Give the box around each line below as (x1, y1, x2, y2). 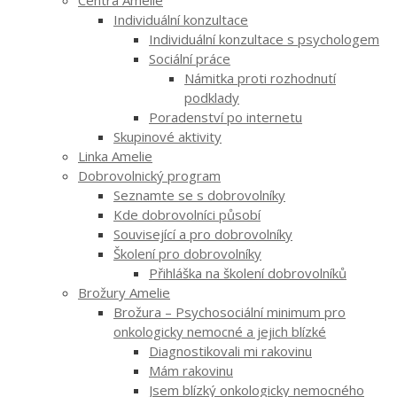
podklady (184, 88, 239, 106)
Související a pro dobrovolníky (113, 224, 292, 243)
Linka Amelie (78, 146, 152, 165)
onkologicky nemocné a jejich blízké (113, 322, 326, 340)
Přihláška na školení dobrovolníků (149, 263, 346, 282)
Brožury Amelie (78, 283, 170, 301)
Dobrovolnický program (78, 166, 221, 184)
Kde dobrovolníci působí (113, 205, 261, 223)
